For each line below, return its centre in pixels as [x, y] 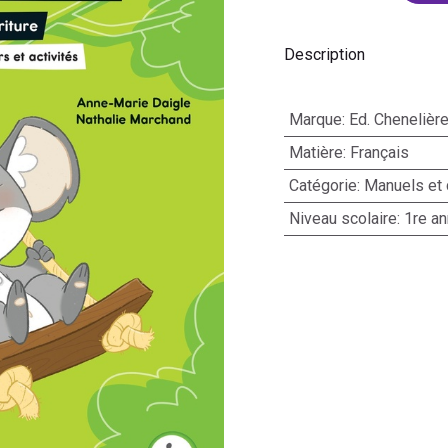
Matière [315, 152]
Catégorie [322, 185]
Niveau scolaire [342, 218]
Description [324, 54]
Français [379, 152]
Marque [315, 119]
